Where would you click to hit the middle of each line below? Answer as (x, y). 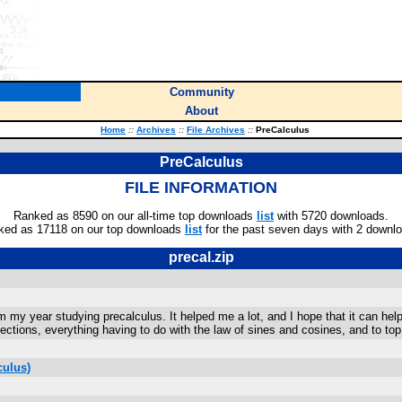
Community (201, 92)
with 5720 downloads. (331, 216)
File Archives (216, 130)
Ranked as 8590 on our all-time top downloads (135, 216)
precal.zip (201, 257)
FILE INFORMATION (201, 188)
